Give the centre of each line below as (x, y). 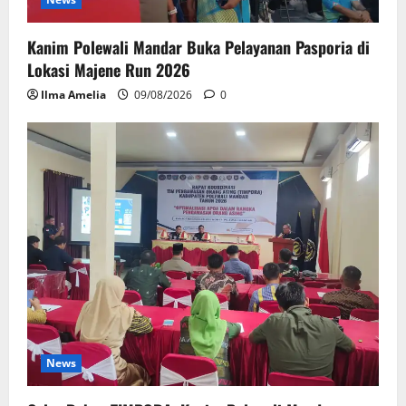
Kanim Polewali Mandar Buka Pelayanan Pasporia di (198, 48)
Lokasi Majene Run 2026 (109, 70)
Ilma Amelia (73, 95)
